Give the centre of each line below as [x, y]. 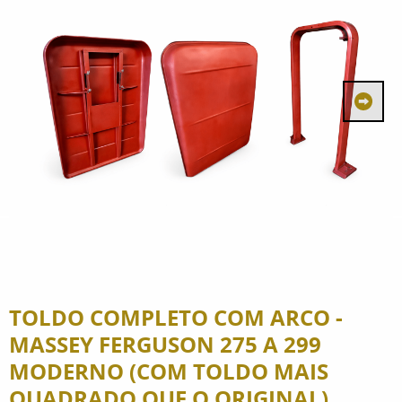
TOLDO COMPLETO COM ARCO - [176, 317]
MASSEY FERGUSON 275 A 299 [165, 344]
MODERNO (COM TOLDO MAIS [169, 371]
